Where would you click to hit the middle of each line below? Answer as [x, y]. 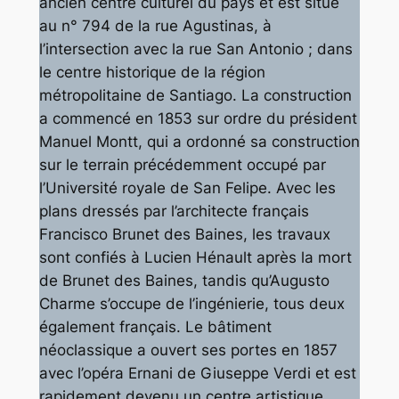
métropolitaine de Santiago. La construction [195, 96]
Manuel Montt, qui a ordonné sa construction [199, 142]
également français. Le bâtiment [155, 327]
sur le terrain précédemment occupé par [182, 165]
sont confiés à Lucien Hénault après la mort [195, 258]
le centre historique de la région [152, 73]
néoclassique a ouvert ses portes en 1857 [188, 350]
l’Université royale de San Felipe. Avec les [187, 188]
